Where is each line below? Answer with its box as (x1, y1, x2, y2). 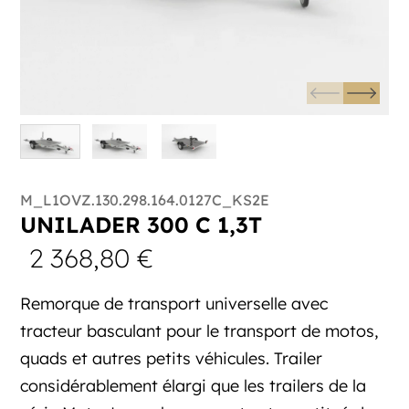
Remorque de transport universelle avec (20, 293, 329, 315)
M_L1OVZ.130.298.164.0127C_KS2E (20, 191, 270, 210)
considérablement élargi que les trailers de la (20, 375, 367, 397)
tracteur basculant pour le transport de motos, (20, 320, 379, 342)
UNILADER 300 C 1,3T (20, 211, 263, 239)
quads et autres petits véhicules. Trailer (20, 348, 323, 370)
